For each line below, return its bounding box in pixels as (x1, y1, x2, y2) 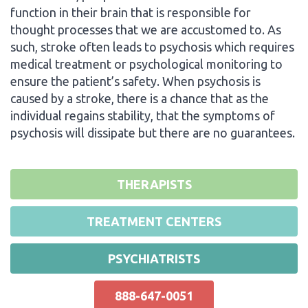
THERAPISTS (116, 177, 192, 191)
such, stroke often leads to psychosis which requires (10, 39, 294, 54)
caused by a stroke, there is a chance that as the (10, 91, 269, 105)
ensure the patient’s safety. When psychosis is (10, 74, 261, 88)
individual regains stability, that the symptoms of (10, 108, 275, 122)
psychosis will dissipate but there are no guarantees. (10, 125, 295, 140)
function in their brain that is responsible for (10, 5, 251, 19)
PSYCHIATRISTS (108, 251, 200, 265)
